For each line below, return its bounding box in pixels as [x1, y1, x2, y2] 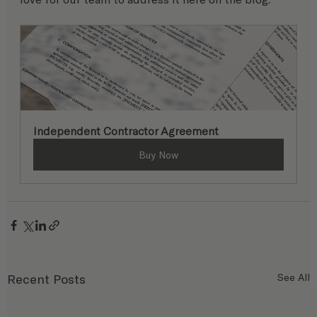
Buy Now [139, 149, 178, 161]
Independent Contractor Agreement [33, 124, 219, 138]
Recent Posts [7, 271, 86, 287]
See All [277, 271, 310, 284]
